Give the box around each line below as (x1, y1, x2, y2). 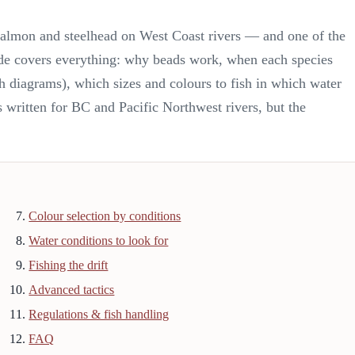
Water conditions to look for (29, 234, 169, 248)
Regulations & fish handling (29, 307, 170, 322)
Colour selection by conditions (29, 209, 181, 223)
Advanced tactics (29, 283, 115, 297)
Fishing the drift (29, 258, 109, 273)
